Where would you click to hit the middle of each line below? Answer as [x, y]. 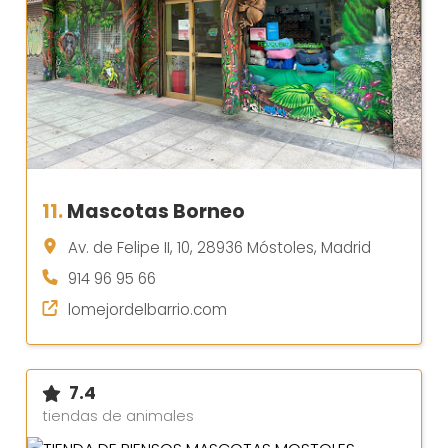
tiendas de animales [118, 416]
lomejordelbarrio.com [147, 310]
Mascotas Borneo [156, 212]
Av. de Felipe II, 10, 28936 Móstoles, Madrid [219, 248]
